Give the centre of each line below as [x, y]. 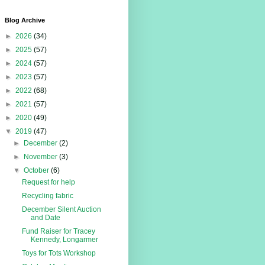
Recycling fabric [48, 196]
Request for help [49, 182]
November [41, 157]
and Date [46, 218]
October [37, 171]
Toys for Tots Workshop [59, 253]
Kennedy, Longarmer [65, 240]
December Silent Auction [62, 210]
